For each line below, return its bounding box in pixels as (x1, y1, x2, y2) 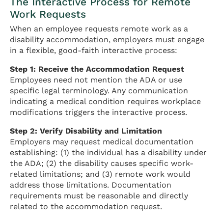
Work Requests (10, 8, 86, 21)
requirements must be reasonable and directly (10, 191, 188, 200)
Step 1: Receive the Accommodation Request (10, 64, 184, 74)
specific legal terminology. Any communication (10, 85, 188, 95)
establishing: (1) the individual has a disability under (10, 147, 207, 157)
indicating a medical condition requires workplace (10, 96, 201, 106)
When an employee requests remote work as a (10, 24, 188, 33)
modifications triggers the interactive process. (10, 107, 187, 117)
